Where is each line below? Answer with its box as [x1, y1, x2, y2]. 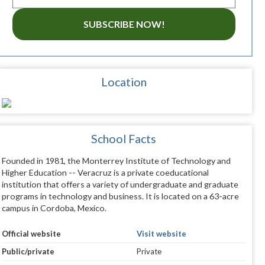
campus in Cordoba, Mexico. [1, 203, 106, 214]
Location [101, 75, 147, 89]
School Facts [91, 132, 157, 146]
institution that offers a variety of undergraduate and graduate [1, 179, 238, 190]
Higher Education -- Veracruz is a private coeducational [1, 167, 209, 178]
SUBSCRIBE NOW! [83, 18, 165, 30]
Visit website [136, 229, 186, 239]
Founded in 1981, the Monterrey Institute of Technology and [1, 156, 231, 166]
